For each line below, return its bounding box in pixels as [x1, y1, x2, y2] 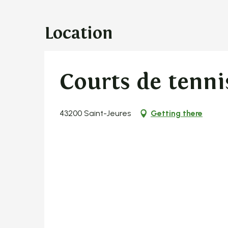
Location [44, 22, 113, 43]
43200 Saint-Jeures [60, 108, 131, 118]
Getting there [151, 108, 203, 118]
